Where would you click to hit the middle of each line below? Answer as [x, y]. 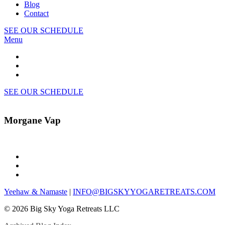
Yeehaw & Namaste [36, 192]
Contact [36, 13]
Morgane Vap [32, 120]
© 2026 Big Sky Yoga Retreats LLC [62, 209]
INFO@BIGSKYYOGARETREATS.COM [144, 192]
